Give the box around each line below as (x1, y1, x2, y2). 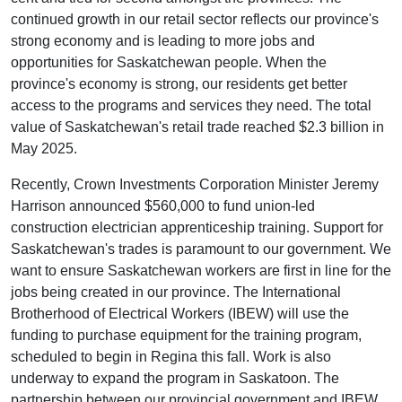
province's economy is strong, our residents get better (11, 75, 347, 92)
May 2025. (11, 140, 77, 156)
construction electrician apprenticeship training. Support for (11, 219, 383, 235)
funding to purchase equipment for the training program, (11, 327, 362, 343)
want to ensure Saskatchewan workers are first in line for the (11, 262, 391, 278)
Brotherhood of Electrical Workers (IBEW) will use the (11, 305, 349, 321)
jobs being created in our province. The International (11, 284, 341, 300)
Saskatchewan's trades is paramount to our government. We (11, 240, 391, 257)
